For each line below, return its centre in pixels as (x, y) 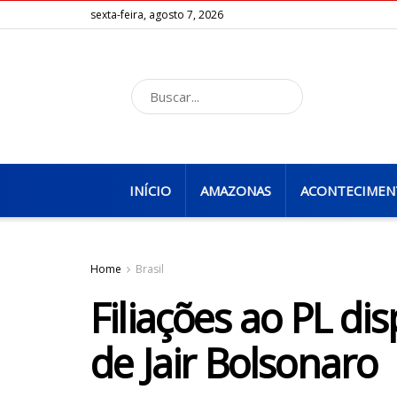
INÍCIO (150, 191)
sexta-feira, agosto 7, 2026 (157, 15)
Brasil (150, 269)
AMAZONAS (235, 191)
